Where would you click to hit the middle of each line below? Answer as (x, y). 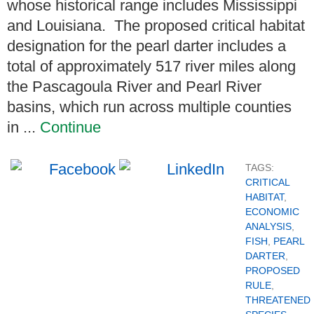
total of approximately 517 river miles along (151, 66)
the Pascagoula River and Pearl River (134, 86)
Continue (70, 127)
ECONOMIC (272, 211)
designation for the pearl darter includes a (146, 46)
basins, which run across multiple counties (149, 107)
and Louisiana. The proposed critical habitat (156, 25)
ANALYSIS (268, 226)
